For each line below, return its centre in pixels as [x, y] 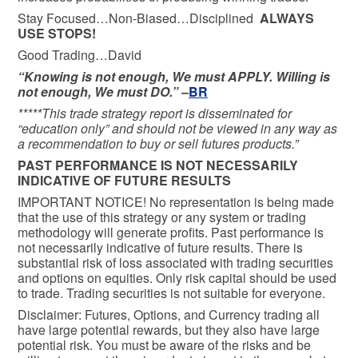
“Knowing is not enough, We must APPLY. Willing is [174, 77]
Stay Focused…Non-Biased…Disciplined [139, 18]
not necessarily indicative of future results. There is [160, 248]
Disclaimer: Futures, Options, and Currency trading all [169, 315]
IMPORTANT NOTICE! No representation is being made [176, 202]
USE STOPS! [57, 34]
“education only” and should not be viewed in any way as [177, 129]
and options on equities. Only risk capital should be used [177, 278]
